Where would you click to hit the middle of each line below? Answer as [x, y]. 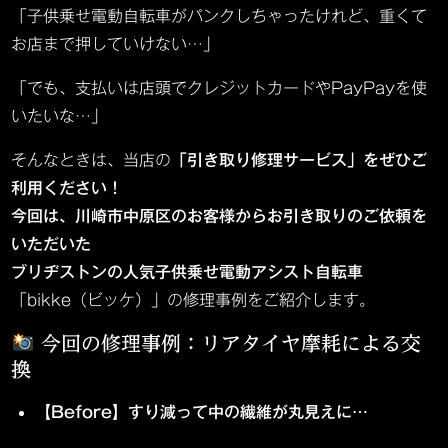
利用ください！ [67, 188]
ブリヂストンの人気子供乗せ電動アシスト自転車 [187, 272]
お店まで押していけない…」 [115, 44]
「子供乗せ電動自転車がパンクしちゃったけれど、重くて [219, 16]
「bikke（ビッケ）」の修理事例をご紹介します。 [193, 300]
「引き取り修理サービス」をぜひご [299, 160]
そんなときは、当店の [91, 160]
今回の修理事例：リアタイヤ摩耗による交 [227, 343]
